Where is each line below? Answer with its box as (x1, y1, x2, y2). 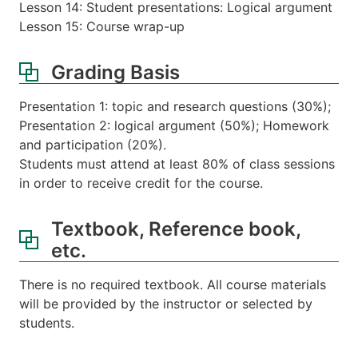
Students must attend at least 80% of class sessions (19, 155, 335, 172)
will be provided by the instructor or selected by (19, 295, 312, 312)
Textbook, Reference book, (51, 217, 301, 241)
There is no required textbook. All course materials (19, 276, 326, 292)
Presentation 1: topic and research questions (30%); (19, 97, 331, 114)
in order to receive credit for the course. (19, 174, 263, 191)
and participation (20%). (19, 136, 166, 153)
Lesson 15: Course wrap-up (19, 18, 185, 34)
